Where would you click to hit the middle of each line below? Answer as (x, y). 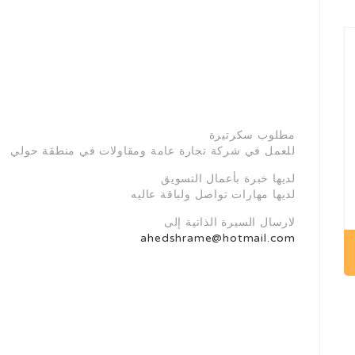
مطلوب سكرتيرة (252, 135)
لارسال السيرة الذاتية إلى (229, 222)
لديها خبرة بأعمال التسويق (228, 179)
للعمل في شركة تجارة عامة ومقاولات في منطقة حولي (153, 151)
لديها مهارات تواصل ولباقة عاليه (213, 195)
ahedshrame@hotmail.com (218, 238)
